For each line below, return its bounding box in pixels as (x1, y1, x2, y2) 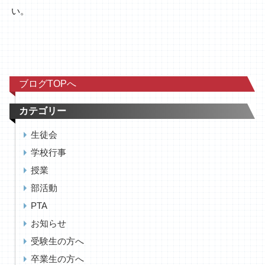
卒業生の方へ (31, 254, 84, 264)
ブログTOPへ (19, 79, 76, 89)
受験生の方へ (31, 236, 84, 246)
